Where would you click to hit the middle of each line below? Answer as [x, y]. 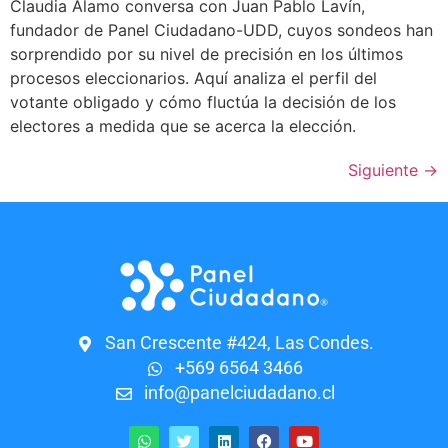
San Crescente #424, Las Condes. [239, 343]
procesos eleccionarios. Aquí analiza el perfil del [193, 78]
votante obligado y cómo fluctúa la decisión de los [203, 102]
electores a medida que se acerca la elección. [183, 126]
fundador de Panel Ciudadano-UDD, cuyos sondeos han [221, 30]
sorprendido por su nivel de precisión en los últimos [206, 54]
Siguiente [385, 170]
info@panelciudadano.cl [239, 393]
